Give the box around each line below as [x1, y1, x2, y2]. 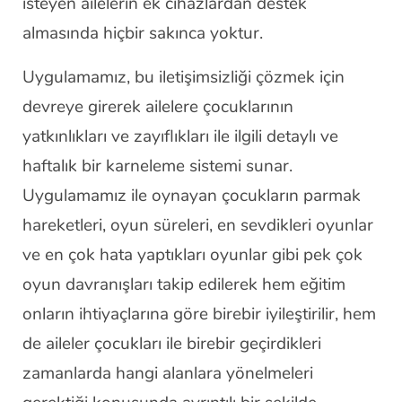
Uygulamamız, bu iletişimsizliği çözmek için [22, 66, 345, 89]
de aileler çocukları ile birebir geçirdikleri [22, 332, 321, 355]
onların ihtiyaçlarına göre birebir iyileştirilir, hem [22, 302, 376, 326]
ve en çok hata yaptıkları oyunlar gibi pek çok [22, 243, 363, 267]
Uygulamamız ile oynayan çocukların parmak [22, 184, 361, 207]
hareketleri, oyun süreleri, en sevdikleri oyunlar [22, 214, 373, 237]
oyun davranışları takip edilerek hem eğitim [22, 273, 345, 296]
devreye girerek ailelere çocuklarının [22, 95, 293, 118]
